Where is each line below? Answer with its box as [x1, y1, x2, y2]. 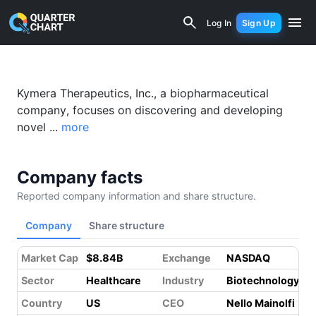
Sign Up [241, 17, 276, 28]
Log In [206, 17, 232, 28]
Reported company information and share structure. [17, 190, 256, 202]
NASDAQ [226, 252, 270, 264]
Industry [162, 274, 204, 286]
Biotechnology [226, 274, 299, 286]
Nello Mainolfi [226, 297, 295, 309]
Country [21, 297, 62, 309]
